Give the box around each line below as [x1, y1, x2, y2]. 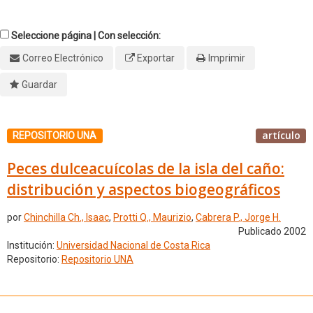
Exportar [137, 52, 175, 64]
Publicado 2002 [238, 226, 306, 238]
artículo [261, 129, 300, 142]
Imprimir [208, 52, 245, 64]
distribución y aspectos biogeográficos [7, 179, 280, 199]
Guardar [21, 79, 57, 90]
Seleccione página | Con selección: [11, 30, 161, 41]
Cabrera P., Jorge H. [196, 212, 281, 224]
